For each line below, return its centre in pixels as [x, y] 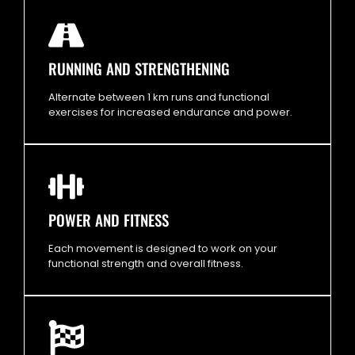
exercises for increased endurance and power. [170, 112]
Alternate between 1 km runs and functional [159, 97]
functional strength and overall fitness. [146, 263]
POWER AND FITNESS [109, 219]
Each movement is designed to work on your [163, 248]
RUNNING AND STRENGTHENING [139, 68]
